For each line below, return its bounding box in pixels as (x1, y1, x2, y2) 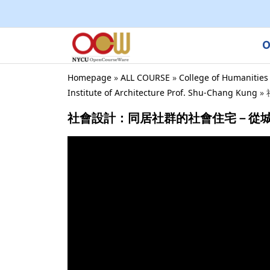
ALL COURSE (121, 71, 170, 83)
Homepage (67, 71, 111, 83)
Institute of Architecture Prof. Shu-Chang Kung (67, 86, 257, 98)
